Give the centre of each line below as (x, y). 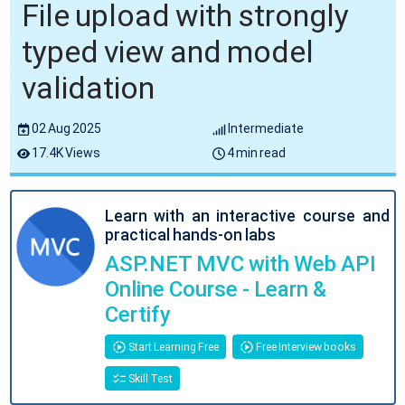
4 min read (255, 153)
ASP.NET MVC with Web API (240, 264)
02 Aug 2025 (66, 129)
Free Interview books (305, 347)
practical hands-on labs (190, 235)
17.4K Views (65, 153)
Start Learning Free (172, 347)
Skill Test (149, 378)
